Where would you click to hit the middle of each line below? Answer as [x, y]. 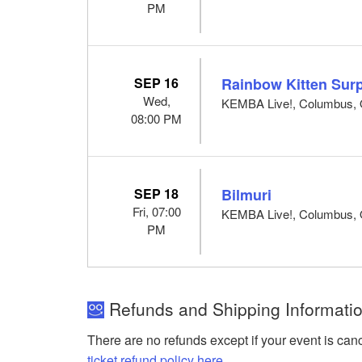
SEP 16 [157, 82]
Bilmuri [247, 194]
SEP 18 [157, 193]
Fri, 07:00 [156, 211]
